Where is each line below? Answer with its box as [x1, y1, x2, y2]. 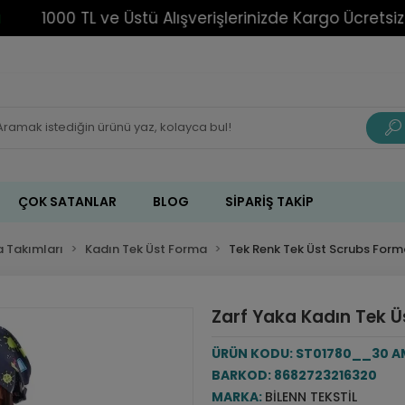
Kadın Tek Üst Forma [85, 240, 208, 258]
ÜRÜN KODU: [211, 344, 296, 363]
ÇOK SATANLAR [18, 193, 118, 211]
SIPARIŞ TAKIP [225, 193, 315, 211]
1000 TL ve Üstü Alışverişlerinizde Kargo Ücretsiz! [13, 6, 381, 29]
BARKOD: [211, 366, 274, 384]
